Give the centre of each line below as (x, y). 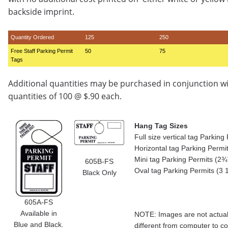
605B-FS (99, 161)
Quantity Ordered (32, 37)
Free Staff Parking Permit (42, 51)
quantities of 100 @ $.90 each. (65, 96)
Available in (39, 213)
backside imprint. (41, 12)
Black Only (99, 173)
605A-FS (39, 202)
